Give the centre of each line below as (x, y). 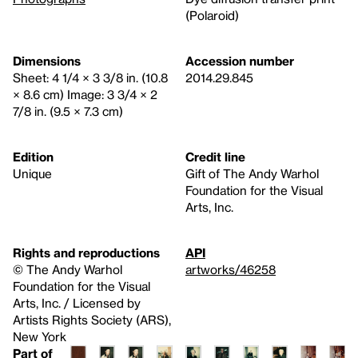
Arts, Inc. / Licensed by (77, 302)
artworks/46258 (231, 269)
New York (40, 336)
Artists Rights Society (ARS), (92, 319)
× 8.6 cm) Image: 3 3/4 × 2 (85, 94)
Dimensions (47, 60)
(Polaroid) (212, 15)
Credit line (215, 156)
